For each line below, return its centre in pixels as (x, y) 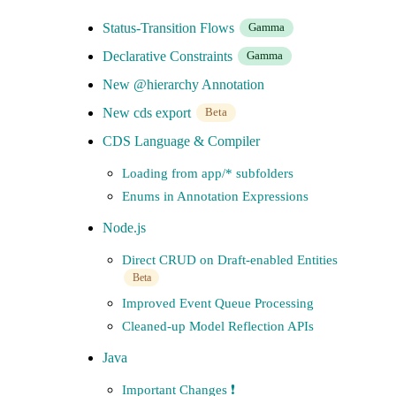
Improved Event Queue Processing (218, 303)
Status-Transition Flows (170, 28)
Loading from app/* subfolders (208, 173)
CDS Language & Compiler (181, 141)
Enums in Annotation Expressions (215, 196)
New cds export (148, 113)
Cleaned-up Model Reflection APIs (218, 326)
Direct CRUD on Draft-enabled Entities (230, 259)
